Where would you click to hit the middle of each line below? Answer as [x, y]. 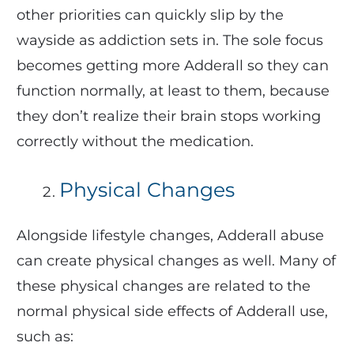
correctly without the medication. [135, 141]
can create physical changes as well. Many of [176, 260]
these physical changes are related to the [163, 286]
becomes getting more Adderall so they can [172, 65]
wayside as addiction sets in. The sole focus [169, 40]
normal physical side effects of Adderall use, [172, 311]
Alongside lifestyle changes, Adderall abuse [170, 235]
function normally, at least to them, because [173, 90]
